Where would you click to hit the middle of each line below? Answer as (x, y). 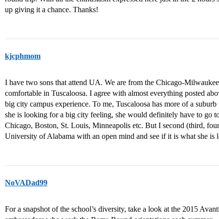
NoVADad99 (26, 183)
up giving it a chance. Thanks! (52, 10)
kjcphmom (23, 56)
